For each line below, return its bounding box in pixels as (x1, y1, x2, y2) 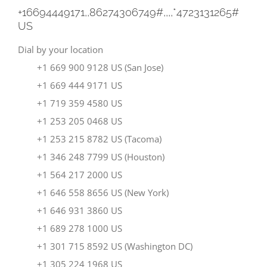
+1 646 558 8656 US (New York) (18, 187, 169, 199)
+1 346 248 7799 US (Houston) (18, 151, 164, 163)
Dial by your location (18, 44, 103, 56)
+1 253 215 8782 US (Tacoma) (18, 133, 162, 145)
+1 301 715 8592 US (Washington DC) (18, 240, 193, 253)
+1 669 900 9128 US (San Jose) (18, 61, 163, 74)
